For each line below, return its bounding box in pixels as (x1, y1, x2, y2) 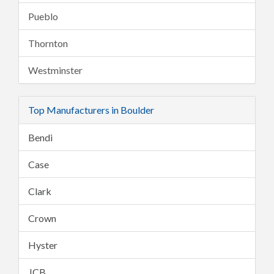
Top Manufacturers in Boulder (28, 104, 154, 116)
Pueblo (28, 10, 58, 22)
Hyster (28, 239, 57, 251)
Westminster (28, 64, 83, 76)
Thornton (28, 37, 68, 49)
